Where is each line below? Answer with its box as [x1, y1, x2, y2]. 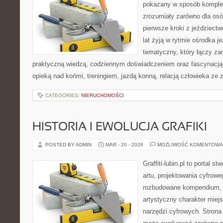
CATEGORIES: [45, 93, 81, 98]
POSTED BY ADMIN [45, 142, 93, 147]
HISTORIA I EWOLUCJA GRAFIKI [32, 122, 207, 133]
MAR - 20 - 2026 [106, 142, 143, 147]
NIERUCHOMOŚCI [81, 93, 124, 98]
